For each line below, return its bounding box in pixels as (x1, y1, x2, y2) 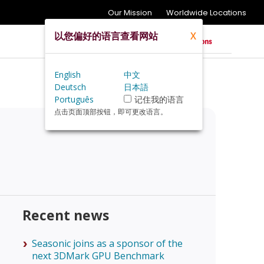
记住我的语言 (134, 94, 184, 105)
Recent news (22, 206, 109, 225)
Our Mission (108, 7, 152, 18)
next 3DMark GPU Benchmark (31, 249, 164, 262)
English (54, 69, 81, 80)
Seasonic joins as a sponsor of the (31, 237, 183, 250)
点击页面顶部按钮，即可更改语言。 (54, 107, 167, 117)
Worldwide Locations (166, 7, 246, 18)
